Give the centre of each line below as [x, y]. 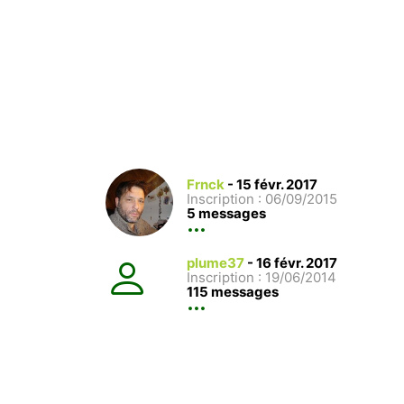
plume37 [216, 262]
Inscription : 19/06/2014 [262, 277]
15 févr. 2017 [277, 184]
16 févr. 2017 [297, 262]
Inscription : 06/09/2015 [262, 198]
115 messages [233, 291]
